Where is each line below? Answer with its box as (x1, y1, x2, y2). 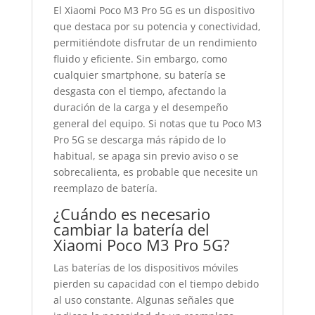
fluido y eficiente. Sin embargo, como (53, 52, 227, 65)
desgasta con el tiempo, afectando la (53, 84, 226, 98)
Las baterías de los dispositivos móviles (53, 261, 238, 274)
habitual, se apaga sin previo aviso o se (53, 149, 238, 162)
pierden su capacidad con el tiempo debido (53, 277, 259, 290)
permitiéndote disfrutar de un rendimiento (53, 36, 257, 49)
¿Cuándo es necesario (53, 203, 210, 224)
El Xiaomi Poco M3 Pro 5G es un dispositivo (53, 4, 255, 17)
